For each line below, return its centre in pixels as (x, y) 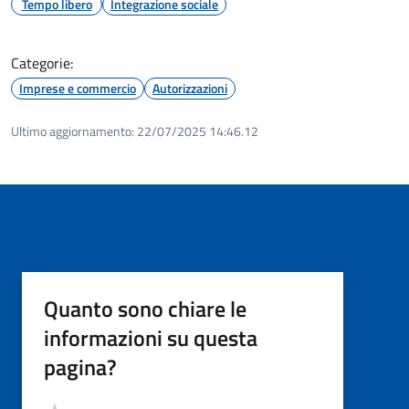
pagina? (80, 367)
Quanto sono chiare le (145, 308)
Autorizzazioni (190, 88)
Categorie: (42, 63)
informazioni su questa (151, 337)
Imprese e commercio (78, 88)
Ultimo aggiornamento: (73, 131)
